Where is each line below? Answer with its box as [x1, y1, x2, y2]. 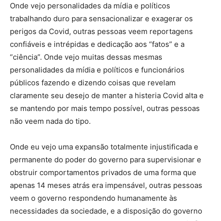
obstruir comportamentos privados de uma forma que [10, 168, 196, 178]
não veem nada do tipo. [10, 116, 91, 126]
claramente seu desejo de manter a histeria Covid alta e [10, 91, 204, 101]
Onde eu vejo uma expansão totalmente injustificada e [10, 142, 198, 152]
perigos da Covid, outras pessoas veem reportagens [10, 27, 193, 37]
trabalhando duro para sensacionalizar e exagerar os [10, 14, 193, 24]
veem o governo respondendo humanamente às [10, 193, 177, 203]
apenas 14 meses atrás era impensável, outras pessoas [10, 181, 202, 190]
